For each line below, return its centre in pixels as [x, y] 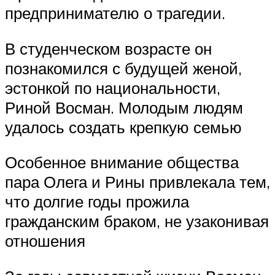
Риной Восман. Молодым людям [124, 107]
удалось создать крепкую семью [123, 127]
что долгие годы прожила [97, 202]
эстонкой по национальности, [113, 87]
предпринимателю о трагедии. [115, 13]
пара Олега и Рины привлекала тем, [137, 182]
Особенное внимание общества [122, 162]
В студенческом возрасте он [108, 48]
